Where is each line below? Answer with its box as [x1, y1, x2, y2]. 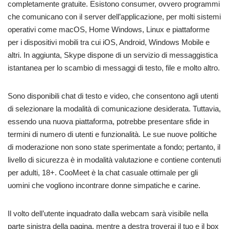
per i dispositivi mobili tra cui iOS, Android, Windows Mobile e [8, 38, 210, 47]
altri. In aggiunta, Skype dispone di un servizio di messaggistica [8, 51, 218, 60]
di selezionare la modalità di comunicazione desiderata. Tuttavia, [8, 104, 221, 113]
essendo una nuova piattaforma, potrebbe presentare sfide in [8, 117, 209, 126]
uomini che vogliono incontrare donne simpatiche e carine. [8, 181, 200, 190]
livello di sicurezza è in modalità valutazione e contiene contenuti [8, 155, 221, 165]
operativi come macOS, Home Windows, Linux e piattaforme [8, 25, 210, 34]
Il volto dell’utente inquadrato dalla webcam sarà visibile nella [8, 209, 208, 218]
